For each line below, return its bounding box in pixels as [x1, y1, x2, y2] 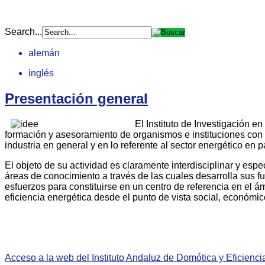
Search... [5, 27, 42, 37]
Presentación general [5, 90, 148, 106]
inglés [28, 68, 54, 78]
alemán [28, 48, 60, 58]
